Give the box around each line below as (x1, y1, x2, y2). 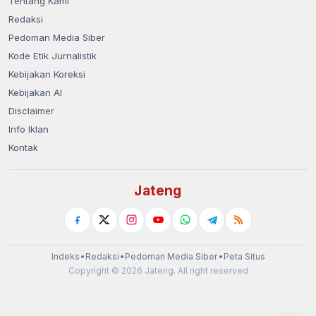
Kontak (8, 141, 38, 153)
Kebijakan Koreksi (8, 68, 85, 80)
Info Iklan (8, 123, 49, 135)
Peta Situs (223, 250, 265, 262)
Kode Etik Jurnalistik (8, 49, 97, 61)
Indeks (51, 250, 80, 262)
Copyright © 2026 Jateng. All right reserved (68, 265, 248, 276)
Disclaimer (8, 104, 54, 116)
